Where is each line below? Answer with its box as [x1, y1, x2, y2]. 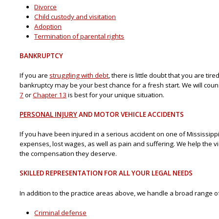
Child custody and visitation [34, 12, 116, 21]
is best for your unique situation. [66, 90, 165, 99]
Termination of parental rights [34, 31, 125, 41]
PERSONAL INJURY [20, 110, 78, 119]
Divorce [34, 2, 57, 11]
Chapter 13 [33, 90, 67, 99]
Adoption [34, 22, 62, 31]
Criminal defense [34, 208, 87, 217]
